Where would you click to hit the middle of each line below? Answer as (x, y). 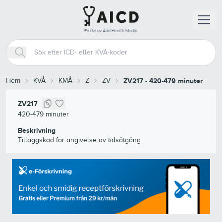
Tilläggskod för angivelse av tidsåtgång (79, 140)
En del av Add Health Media (111, 31)
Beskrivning (37, 130)
